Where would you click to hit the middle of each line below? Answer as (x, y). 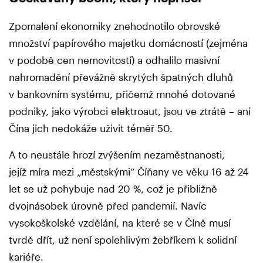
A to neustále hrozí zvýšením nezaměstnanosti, (117, 155)
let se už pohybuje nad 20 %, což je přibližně (113, 189)
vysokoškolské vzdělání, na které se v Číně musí (120, 223)
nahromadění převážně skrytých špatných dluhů (121, 77)
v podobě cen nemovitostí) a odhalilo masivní (114, 60)
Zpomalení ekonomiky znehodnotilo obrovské (114, 26)
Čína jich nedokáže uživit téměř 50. (92, 128)
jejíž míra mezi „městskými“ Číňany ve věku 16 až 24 (129, 172)
